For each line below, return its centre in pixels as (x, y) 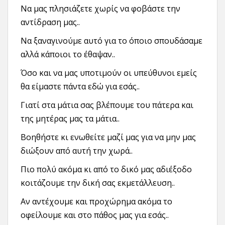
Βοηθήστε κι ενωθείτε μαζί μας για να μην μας (108, 137)
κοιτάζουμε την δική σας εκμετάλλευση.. (98, 183)
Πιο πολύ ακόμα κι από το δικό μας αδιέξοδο (106, 169)
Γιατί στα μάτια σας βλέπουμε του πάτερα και (107, 105)
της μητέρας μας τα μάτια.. (70, 119)
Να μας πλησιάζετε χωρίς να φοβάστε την (100, 9)
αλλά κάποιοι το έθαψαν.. (68, 54)
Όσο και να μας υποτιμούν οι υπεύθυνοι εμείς (109, 73)
